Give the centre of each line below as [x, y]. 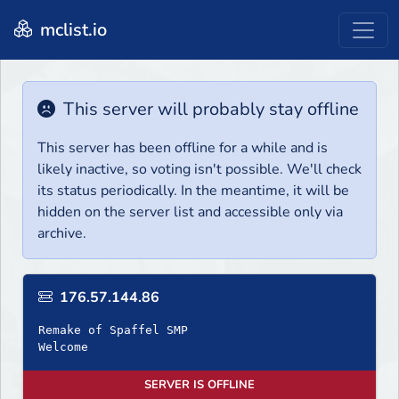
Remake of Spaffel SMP [113, 330]
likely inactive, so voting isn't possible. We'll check [199, 170]
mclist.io [71, 29]
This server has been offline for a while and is [183, 148]
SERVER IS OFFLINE [199, 385]
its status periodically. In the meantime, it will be [193, 191]
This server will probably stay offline [209, 110]
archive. [62, 234]
